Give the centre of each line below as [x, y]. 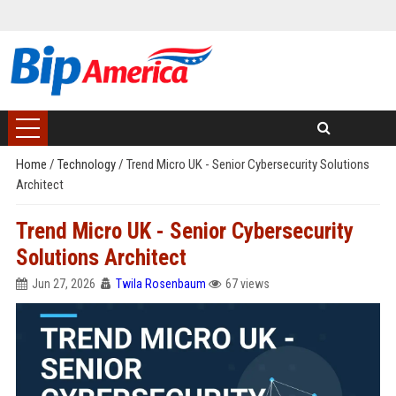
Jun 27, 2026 [63, 284]
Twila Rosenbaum [160, 284]
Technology [88, 164]
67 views [247, 284]
